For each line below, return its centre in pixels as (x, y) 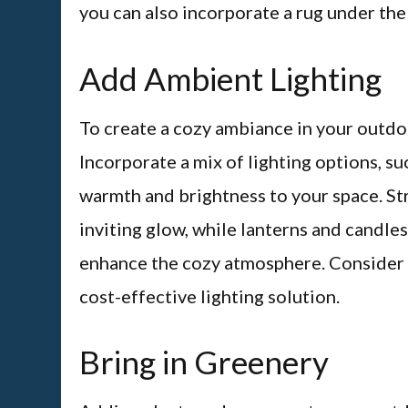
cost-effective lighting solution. (209, 296)
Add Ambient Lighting (230, 78)
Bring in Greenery (204, 362)
